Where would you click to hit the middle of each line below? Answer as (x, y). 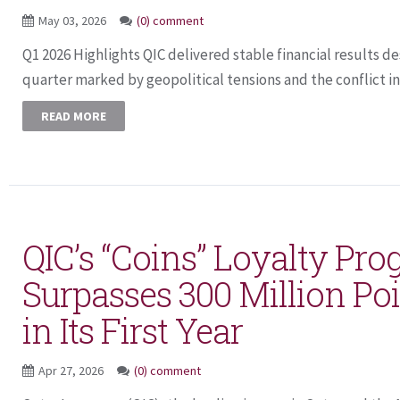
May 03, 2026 (74, 21)
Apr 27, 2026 (72, 371)
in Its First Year (133, 330)
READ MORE (74, 116)
